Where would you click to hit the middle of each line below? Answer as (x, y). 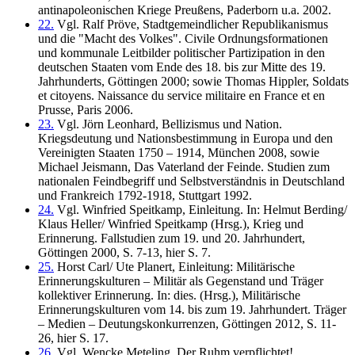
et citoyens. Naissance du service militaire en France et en (181, 95)
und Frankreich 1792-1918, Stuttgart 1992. (145, 195)
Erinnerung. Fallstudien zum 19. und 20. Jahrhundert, (172, 238)
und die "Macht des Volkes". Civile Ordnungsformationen (183, 38)
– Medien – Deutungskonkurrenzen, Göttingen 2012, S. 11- (187, 323)
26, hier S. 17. (73, 338)
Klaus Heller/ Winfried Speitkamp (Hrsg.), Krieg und (171, 223)
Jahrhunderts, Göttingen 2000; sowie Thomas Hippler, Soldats (193, 81)
